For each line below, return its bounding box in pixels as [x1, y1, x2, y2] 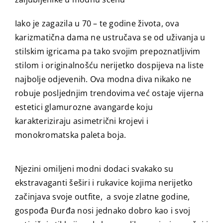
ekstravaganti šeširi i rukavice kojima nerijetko [14, 177, 193, 189]
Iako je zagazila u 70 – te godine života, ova [14, 18, 179, 29]
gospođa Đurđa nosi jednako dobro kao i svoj [14, 205, 191, 217]
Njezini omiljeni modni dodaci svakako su [14, 163, 174, 175]
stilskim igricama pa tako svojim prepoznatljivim [14, 46, 201, 57]
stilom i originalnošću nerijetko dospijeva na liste [14, 60, 204, 71]
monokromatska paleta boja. [14, 129, 126, 141]
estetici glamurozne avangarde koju [14, 102, 153, 113]
